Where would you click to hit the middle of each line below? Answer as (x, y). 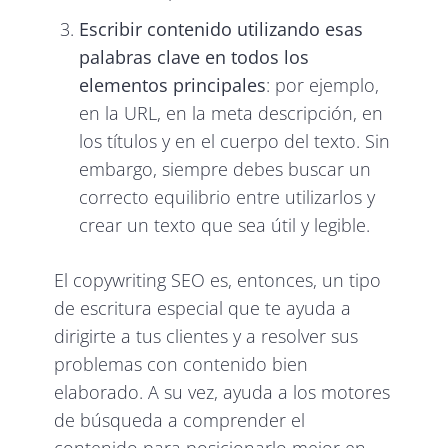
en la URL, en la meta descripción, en (231, 112)
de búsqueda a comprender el (180, 419)
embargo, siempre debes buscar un (225, 168)
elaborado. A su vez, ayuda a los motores (222, 391)
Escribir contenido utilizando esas (221, 28)
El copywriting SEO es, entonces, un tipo (218, 279)
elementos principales (173, 84)
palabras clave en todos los (194, 56)
